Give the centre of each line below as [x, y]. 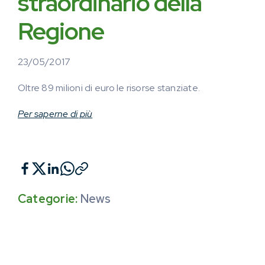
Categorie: [49, 199]
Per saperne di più [55, 114]
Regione [61, 31]
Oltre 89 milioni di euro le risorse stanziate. [109, 88]
